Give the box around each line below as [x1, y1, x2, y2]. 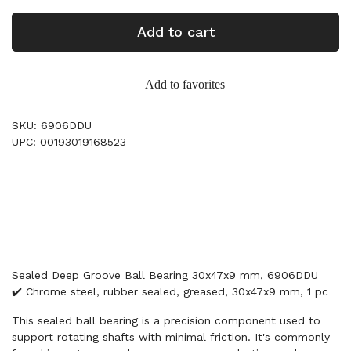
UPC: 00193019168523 [12, 136, 126, 148]
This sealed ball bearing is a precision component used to [12, 314, 320, 327]
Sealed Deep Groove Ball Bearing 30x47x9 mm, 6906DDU [12, 269, 318, 281]
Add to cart [136, 24, 215, 40]
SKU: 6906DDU [12, 119, 92, 132]
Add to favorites [145, 78, 225, 91]
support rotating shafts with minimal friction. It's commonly [12, 331, 330, 343]
